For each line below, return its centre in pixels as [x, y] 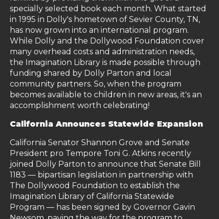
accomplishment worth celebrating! [80, 105]
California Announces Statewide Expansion [106, 124]
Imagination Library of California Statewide [92, 196]
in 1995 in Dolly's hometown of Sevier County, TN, [105, 19]
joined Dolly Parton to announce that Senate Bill [105, 164]
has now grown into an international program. [99, 30]
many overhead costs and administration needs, [102, 52]
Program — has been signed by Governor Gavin [102, 207]
